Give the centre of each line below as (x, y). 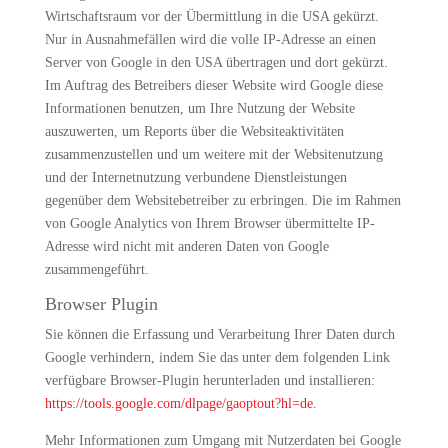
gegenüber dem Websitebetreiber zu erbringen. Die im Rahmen (222, 200)
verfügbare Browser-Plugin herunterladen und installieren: (209, 380)
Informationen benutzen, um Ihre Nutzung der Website (199, 108)
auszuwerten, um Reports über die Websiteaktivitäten (194, 131)
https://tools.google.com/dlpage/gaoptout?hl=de (178, 403)
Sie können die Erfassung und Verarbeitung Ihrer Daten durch (219, 334)
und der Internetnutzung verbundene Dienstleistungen (195, 177)
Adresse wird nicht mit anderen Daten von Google (186, 246)
